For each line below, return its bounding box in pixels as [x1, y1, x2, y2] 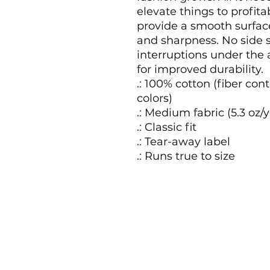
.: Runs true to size [137, 149, 235, 163]
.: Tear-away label [137, 134, 230, 148]
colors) [137, 91, 172, 105]
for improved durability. [137, 62, 263, 76]
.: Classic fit [137, 120, 196, 134]
